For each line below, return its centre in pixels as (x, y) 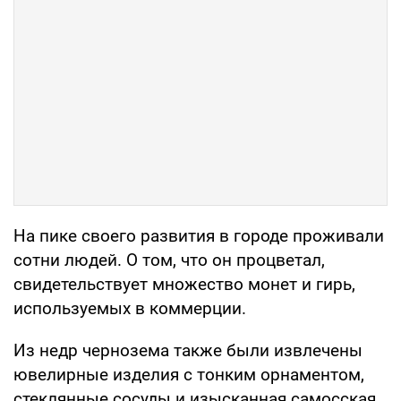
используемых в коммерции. (130, 309)
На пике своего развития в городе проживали (199, 236)
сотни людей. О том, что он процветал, (169, 260)
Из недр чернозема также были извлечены (188, 351)
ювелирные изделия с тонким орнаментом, (189, 375)
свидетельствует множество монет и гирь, (184, 285)
